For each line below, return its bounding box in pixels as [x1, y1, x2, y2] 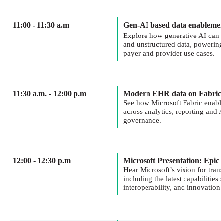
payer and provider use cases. [123, 49, 215, 57]
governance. [123, 116, 161, 124]
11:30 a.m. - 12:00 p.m [13, 89, 86, 98]
